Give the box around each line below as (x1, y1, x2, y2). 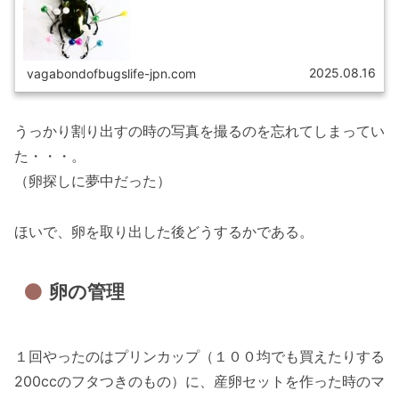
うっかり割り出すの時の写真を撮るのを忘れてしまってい (14, 121, 385, 140)
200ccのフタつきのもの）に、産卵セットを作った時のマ (14, 372, 385, 391)
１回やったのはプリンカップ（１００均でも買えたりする (14, 347, 385, 366)
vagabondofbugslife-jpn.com (27, 65, 197, 81)
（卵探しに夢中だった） (14, 171, 171, 190)
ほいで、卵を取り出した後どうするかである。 (14, 222, 313, 240)
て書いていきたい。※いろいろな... (139, 2, 278, 13)
